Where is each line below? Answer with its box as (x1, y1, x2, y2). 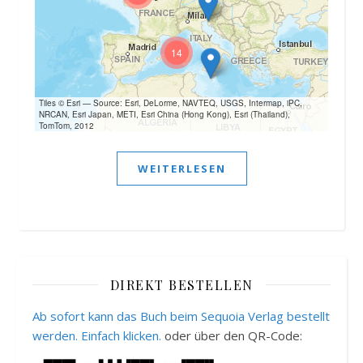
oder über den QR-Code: (161, 327, 302, 344)
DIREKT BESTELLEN (109, 275, 254, 293)
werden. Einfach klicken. (32, 327, 161, 344)
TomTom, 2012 (39, 119, 94, 131)
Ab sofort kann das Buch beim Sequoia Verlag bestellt (32, 307, 330, 324)
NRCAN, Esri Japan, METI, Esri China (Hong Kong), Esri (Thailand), (39, 108, 290, 120)
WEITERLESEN (137, 160, 226, 176)
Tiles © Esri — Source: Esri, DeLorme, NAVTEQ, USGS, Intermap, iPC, (39, 96, 302, 109)
